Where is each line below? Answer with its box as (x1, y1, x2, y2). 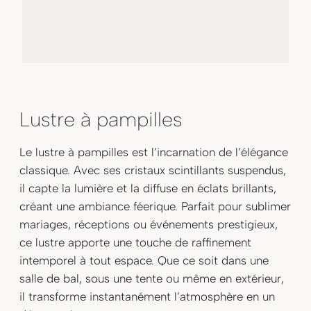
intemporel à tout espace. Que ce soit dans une (19, 253, 269, 267)
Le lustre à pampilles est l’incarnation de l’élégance (19, 144, 289, 159)
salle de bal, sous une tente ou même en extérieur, (19, 271, 285, 285)
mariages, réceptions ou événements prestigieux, (19, 217, 278, 231)
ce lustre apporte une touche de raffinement (19, 235, 252, 249)
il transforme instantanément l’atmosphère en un (19, 289, 276, 303)
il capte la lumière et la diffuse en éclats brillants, (19, 180, 277, 195)
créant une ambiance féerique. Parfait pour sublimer (19, 199, 292, 213)
